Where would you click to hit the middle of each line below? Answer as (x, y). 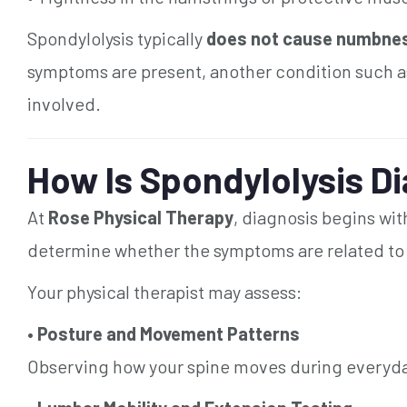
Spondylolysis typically (117, 38)
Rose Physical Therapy (141, 217)
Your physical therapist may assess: (164, 291)
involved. (64, 103)
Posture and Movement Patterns (169, 333)
